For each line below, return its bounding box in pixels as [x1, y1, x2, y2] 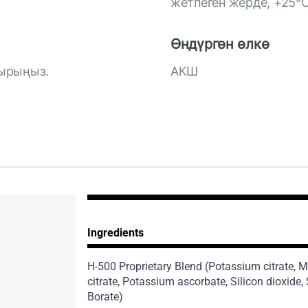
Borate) [87, 290, 123, 303]
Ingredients [87, 226, 144, 239]
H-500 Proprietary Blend [87, 260, 205, 273]
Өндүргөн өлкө [170, 36, 269, 52]
